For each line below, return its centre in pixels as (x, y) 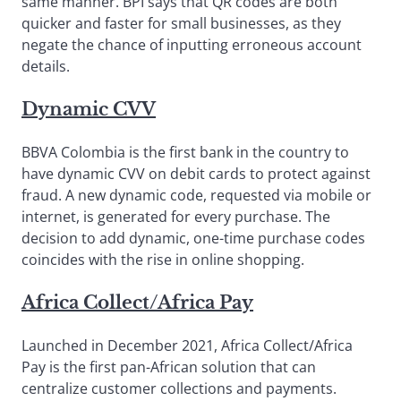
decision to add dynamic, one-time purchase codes (193, 239)
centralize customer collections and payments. (179, 389)
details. (46, 67)
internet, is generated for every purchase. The (176, 217)
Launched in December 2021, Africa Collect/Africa (187, 346)
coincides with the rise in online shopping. (163, 260)
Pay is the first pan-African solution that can (169, 367)
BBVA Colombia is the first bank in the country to (185, 153)
